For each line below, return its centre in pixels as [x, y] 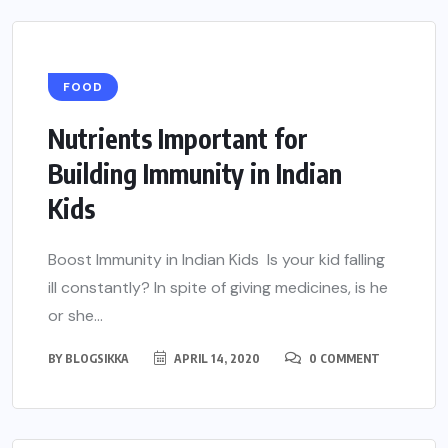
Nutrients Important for [178, 139]
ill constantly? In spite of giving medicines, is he [218, 288]
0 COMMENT [343, 359]
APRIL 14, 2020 [215, 359]
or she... [75, 316]
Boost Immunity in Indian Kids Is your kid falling [216, 260]
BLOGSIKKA [97, 359]
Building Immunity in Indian [195, 174]
